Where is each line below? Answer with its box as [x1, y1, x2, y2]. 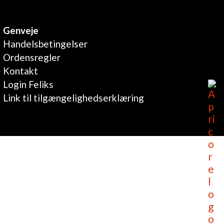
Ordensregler [3, 51, 61, 63]
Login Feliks [3, 78, 54, 90]
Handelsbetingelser [3, 38, 88, 50]
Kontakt [3, 65, 38, 77]
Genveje [3, 24, 39, 36]
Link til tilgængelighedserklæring [3, 92, 144, 104]
